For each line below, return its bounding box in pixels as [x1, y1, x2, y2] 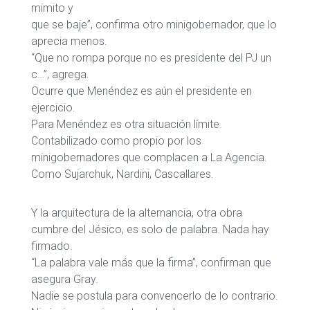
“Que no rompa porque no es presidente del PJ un [31, 51, 271, 64]
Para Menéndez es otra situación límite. [31, 118, 222, 131]
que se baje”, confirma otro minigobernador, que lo [31, 18, 277, 31]
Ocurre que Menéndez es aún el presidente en [31, 84, 252, 98]
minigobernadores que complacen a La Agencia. [31, 151, 267, 164]
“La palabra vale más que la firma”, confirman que [31, 256, 271, 269]
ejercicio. [31, 101, 75, 114]
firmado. [31, 239, 73, 253]
